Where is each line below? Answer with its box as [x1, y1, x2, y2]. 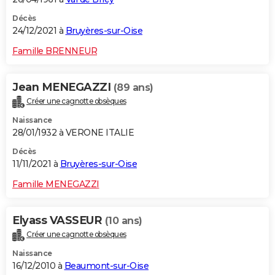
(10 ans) [104, 214, 142, 227]
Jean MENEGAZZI [12, 80, 114, 94]
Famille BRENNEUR [12, 45, 97, 56]
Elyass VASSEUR [12, 213, 105, 227]
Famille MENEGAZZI [12, 178, 99, 190]
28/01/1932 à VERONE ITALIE [12, 126, 134, 138]
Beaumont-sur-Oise [64, 260, 149, 271]
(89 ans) [113, 81, 153, 93]
